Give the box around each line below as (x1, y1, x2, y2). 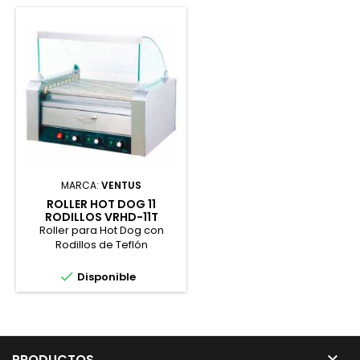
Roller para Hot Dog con (39, 223, 164, 239)
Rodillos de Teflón (55, 237, 148, 253)
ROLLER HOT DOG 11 (47, 196, 156, 213)
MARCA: (61, 178, 101, 193)
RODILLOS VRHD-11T (44, 209, 158, 226)
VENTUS (101, 178, 141, 193)
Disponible (75, 269, 136, 285)
